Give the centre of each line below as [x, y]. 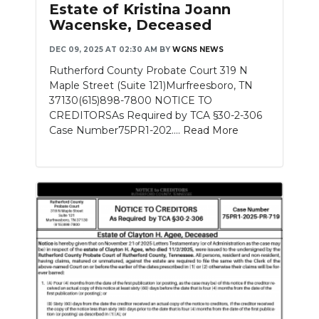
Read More [211, 131]
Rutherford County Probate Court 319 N [148, 71]
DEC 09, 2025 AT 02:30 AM [103, 50]
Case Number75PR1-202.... [116, 131]
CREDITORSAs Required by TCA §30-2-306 [156, 116]
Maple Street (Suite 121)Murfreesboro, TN [151, 86]
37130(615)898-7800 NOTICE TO [131, 101]
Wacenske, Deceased [130, 25]
